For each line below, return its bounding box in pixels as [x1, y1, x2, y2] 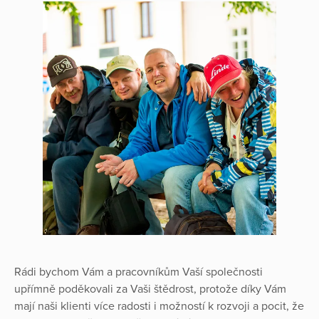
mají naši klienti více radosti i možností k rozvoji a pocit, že [14, 299, 304, 314]
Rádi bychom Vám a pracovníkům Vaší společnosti [14, 265, 263, 280]
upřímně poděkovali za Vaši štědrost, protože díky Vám [14, 282, 286, 297]
